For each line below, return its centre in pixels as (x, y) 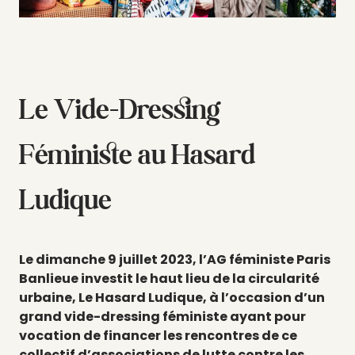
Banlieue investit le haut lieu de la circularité (169, 279)
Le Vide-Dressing (119, 109)
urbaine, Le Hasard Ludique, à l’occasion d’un (172, 298)
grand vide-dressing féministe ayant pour (162, 317)
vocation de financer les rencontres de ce (158, 336)
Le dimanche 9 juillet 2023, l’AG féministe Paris (175, 260)
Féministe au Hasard (137, 154)
